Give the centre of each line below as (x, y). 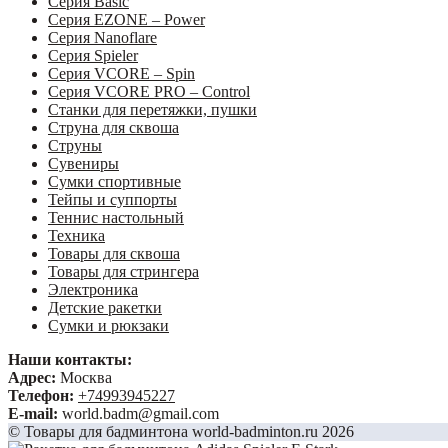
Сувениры (83, 163)
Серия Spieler (93, 55)
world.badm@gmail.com (138, 413)
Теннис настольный (116, 217)
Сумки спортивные (114, 181)
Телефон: (41, 395)
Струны (75, 145)
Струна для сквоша (113, 127)
